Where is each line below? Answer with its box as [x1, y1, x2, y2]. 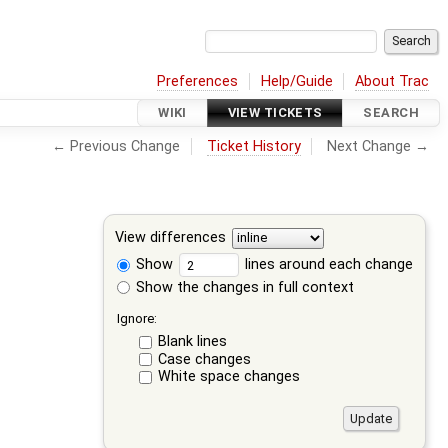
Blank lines [157, 333, 227, 351]
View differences [115, 229, 227, 247]
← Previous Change [52, 137, 181, 155]
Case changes [157, 350, 251, 368]
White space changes [157, 368, 300, 386]
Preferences [157, 72, 239, 90]
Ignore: [117, 310, 158, 326]
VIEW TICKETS [227, 105, 323, 121]
